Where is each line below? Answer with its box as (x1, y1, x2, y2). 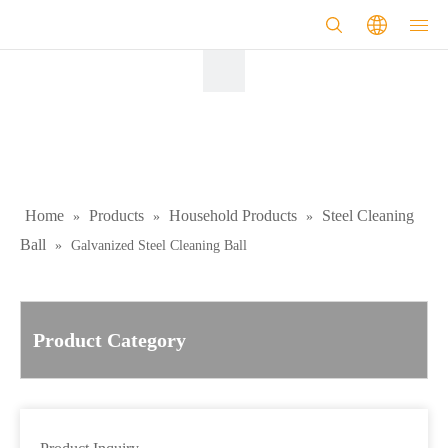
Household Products (169, 207, 297, 224)
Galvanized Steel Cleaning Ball (71, 238, 247, 253)
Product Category (33, 329, 186, 351)
